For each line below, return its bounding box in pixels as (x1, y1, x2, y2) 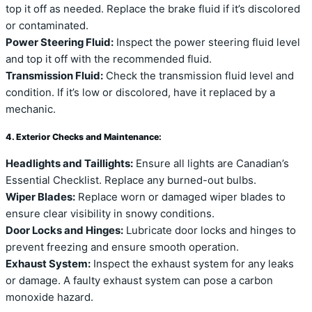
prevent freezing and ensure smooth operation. (6, 241, 239, 254)
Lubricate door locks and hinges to (123, 224, 296, 237)
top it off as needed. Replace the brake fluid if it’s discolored (6, 2, 300, 15)
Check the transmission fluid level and (103, 69, 294, 82)
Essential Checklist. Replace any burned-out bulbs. (6, 174, 256, 187)
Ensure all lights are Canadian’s (133, 157, 289, 171)
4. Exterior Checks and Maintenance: (6, 131, 162, 142)
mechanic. (6, 102, 56, 116)
